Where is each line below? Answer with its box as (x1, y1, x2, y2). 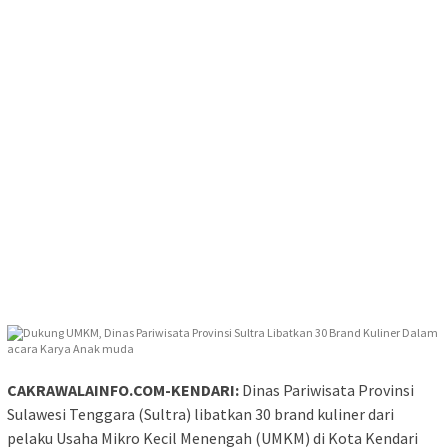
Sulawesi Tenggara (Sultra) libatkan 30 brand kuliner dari (7, 404, 394, 425)
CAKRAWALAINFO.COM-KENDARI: (7, 380, 239, 401)
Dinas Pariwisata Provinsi (239, 380, 414, 401)
